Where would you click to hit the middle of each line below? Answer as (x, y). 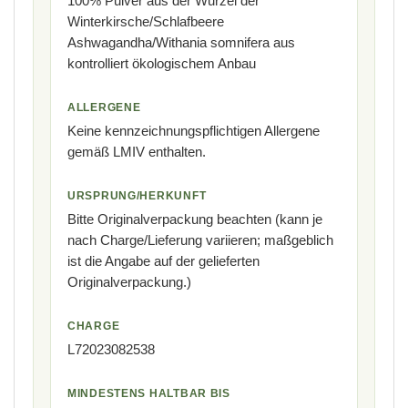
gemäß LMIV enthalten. (137, 151)
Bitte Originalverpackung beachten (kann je (195, 219)
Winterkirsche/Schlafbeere (146, 21)
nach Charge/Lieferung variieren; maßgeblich (200, 240)
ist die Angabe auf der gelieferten (163, 260)
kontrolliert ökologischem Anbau (162, 63)
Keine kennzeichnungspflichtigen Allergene (194, 130)
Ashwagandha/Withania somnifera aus (181, 42)
